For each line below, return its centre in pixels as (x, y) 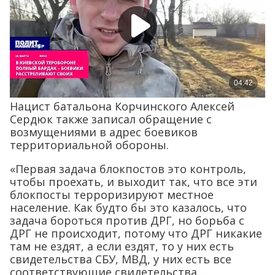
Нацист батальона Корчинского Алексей (122, 107)
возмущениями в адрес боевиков (104, 132)
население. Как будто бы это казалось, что (128, 208)
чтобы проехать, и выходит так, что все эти (134, 182)
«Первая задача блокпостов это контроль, (128, 169)
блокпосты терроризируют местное (112, 195)
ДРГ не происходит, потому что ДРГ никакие (136, 234)
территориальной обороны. (89, 145)
